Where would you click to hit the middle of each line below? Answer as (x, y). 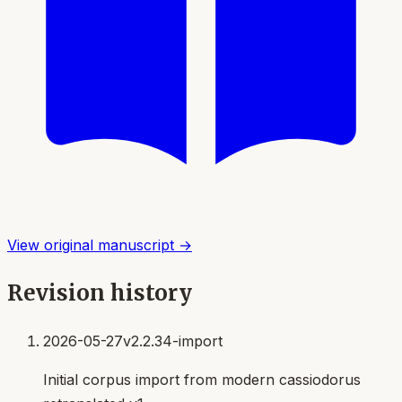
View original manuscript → (100, 245)
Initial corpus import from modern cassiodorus (202, 379)
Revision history (100, 293)
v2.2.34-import (173, 341)
